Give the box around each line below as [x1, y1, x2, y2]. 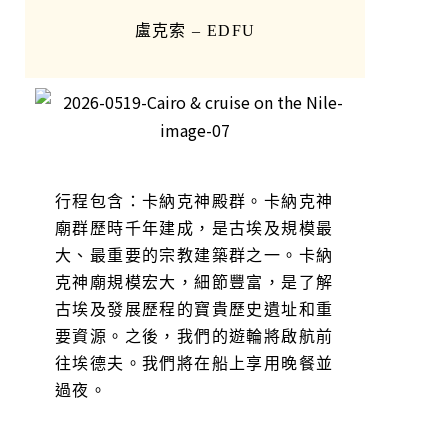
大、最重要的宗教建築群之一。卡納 [55, 244, 334, 266]
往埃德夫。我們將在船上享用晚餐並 [55, 352, 334, 374]
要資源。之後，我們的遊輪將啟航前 [55, 325, 334, 347]
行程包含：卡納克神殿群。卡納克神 [55, 190, 334, 212]
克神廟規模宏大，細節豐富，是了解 [55, 271, 334, 293]
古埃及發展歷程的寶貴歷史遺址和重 [55, 298, 334, 320]
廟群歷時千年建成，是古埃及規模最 [55, 217, 334, 239]
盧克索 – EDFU [134, 19, 256, 41]
